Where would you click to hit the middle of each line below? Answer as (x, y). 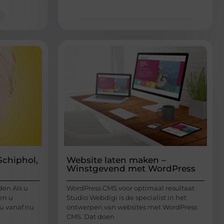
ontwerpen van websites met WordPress (132, 207)
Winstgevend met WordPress (131, 168)
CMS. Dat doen (90, 216)
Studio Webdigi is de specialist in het (126, 197)
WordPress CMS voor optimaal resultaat (130, 188)
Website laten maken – (116, 160)
